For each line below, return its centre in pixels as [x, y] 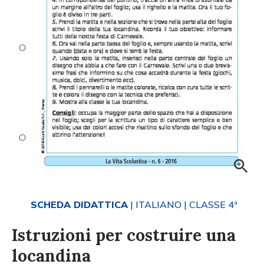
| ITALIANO [155, 204]
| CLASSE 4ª [209, 204]
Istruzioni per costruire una [124, 235]
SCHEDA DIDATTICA [79, 204]
